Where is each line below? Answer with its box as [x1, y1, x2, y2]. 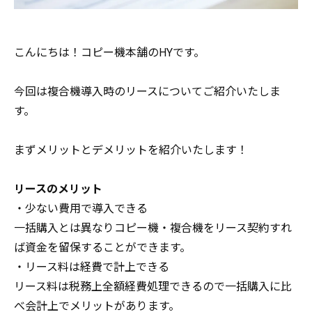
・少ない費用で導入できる [14, 201, 148, 215]
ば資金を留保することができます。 [14, 240, 191, 254]
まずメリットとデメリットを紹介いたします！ [14, 143, 248, 157]
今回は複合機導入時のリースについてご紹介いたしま [14, 84, 281, 98]
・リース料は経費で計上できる [14, 260, 169, 274]
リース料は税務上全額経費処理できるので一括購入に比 [14, 279, 292, 293]
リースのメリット [14, 182, 102, 196]
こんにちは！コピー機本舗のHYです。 [14, 45, 205, 59]
